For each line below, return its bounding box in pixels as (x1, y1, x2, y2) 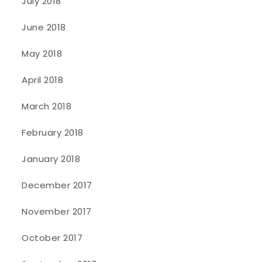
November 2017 (22, 205, 92, 218)
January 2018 (22, 152, 81, 165)
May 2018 (22, 47, 63, 60)
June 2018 (22, 20, 66, 33)
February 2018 (22, 126, 84, 139)
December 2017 (22, 178, 92, 191)
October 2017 (22, 231, 83, 244)
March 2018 (22, 99, 72, 112)
